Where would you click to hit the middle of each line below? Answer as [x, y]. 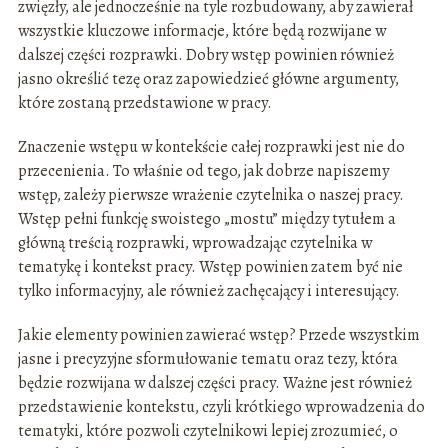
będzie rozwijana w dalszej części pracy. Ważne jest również [214, 383]
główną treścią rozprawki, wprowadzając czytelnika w [194, 243]
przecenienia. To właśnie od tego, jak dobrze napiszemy [203, 171]
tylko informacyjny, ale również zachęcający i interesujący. [208, 291]
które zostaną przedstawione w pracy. [144, 103]
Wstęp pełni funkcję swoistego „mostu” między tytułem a [206, 219]
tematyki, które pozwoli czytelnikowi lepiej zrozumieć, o [207, 431]
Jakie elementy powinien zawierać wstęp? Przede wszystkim [218, 335]
